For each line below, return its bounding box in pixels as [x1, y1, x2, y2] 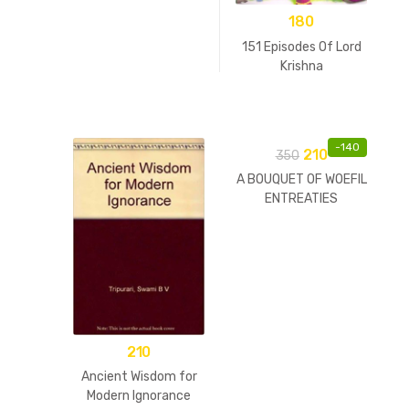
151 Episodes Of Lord [241, 38, 362, 55]
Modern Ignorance [87, 388, 191, 404]
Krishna [279, 58, 323, 74]
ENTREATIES [265, 191, 338, 207]
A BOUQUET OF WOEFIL [236, 172, 367, 188]
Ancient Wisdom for [80, 369, 197, 385]
